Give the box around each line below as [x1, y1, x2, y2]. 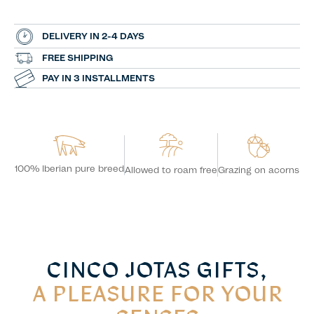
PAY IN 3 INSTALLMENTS [42, 72, 155, 83]
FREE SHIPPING [42, 53, 114, 64]
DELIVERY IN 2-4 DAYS [42, 30, 144, 41]
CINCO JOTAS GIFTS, [46, 261, 268, 283]
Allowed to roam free [125, 165, 217, 176]
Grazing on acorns [218, 164, 299, 175]
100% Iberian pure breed [15, 163, 124, 174]
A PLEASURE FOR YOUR [32, 285, 282, 307]
